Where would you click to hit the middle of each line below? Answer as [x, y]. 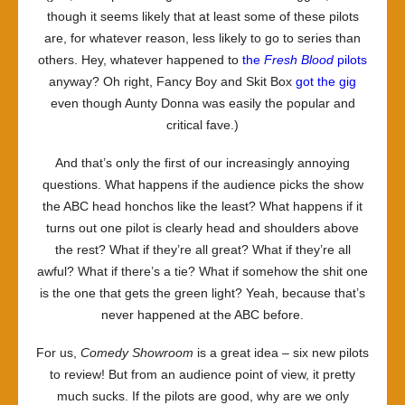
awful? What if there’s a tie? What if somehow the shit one [202, 271]
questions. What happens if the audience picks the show [202, 184]
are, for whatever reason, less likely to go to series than [202, 38]
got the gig [326, 81]
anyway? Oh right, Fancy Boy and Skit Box [172, 81]
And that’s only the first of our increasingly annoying [202, 163]
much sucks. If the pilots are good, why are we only [202, 396]
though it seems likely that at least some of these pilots [202, 16]
